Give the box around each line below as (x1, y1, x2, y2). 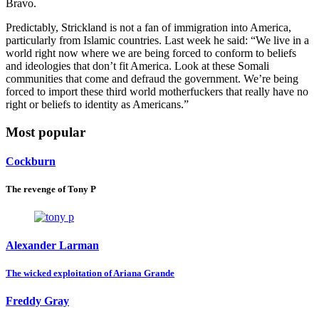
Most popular (6, 124, 85, 140)
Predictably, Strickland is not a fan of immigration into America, (6, 21, 291, 34)
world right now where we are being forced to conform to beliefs (6, 47, 296, 60)
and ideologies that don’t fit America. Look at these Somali (6, 60, 269, 73)
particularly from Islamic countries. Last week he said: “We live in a (6, 34, 309, 47)
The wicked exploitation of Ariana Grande (6, 267, 174, 278)
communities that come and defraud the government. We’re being (6, 73, 298, 85)
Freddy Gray (6, 295, 69, 307)
